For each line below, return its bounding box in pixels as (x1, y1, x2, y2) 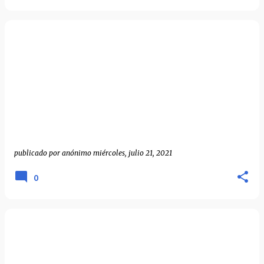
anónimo (62, 148, 91, 157)
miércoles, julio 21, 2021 (93, 148, 172, 157)
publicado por (14, 148, 62, 157)
